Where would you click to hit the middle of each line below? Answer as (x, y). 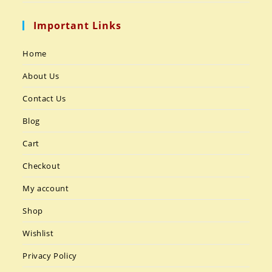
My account (46, 189)
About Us (41, 76)
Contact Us (44, 99)
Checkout (42, 166)
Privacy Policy (50, 256)
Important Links (78, 26)
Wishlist (38, 233)
